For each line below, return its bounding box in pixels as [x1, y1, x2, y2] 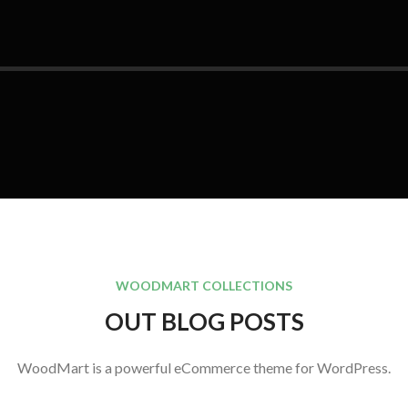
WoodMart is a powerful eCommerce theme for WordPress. [17, 359, 391, 376]
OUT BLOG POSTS [104, 307, 304, 336]
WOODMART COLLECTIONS [116, 278, 292, 293]
